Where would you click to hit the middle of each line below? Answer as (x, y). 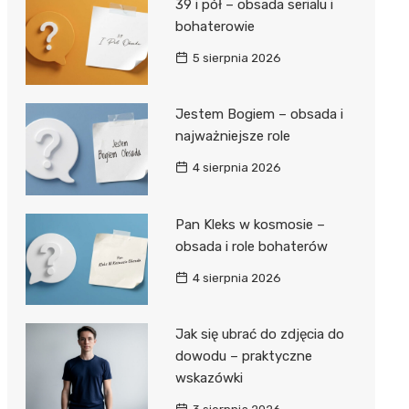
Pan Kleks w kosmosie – (250, 224)
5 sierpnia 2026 (236, 58)
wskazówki (209, 378)
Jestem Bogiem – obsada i (259, 115)
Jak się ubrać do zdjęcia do (259, 335)
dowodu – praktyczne (243, 357)
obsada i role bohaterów (251, 246)
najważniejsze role (232, 136)
